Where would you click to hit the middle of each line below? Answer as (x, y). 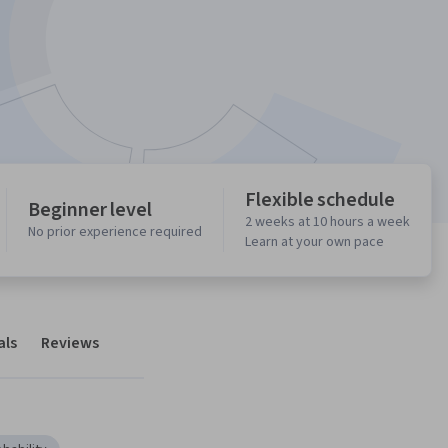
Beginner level (90, 210)
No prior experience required (115, 232)
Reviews (70, 343)
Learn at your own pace (314, 242)
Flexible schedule (320, 200)
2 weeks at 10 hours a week (327, 222)
